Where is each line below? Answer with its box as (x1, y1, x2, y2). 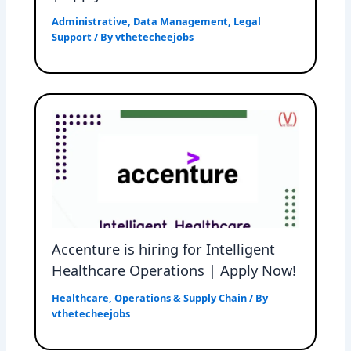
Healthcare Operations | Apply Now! (52, 261, 297, 280)
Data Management (133, 14, 229, 29)
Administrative (52, 14, 128, 29)
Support (52, 30, 92, 45)
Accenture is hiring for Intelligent (52, 240, 276, 259)
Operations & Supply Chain (114, 291, 248, 306)
